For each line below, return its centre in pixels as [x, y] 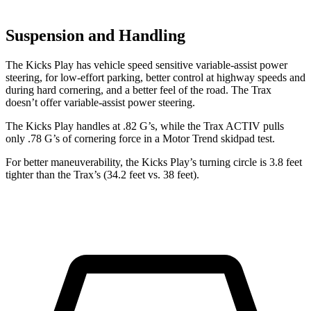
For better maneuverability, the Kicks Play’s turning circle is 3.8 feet [154, 162]
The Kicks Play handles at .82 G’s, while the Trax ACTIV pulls [145, 126]
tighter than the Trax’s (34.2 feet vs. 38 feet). [102, 174]
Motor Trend [190, 138]
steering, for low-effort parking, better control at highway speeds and [155, 77]
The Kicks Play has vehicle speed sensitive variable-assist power [146, 65]
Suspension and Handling [95, 35]
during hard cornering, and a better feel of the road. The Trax [138, 90]
